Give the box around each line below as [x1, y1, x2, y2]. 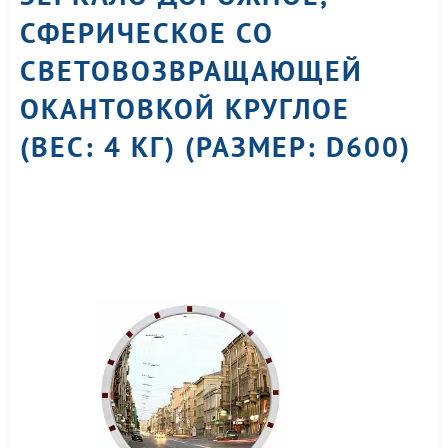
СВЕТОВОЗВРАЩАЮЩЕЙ [20, 52, 363, 89]
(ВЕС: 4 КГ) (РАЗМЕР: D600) [20, 128, 411, 165]
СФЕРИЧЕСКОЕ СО [20, 14, 274, 51]
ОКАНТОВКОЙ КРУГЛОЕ [20, 90, 350, 127]
